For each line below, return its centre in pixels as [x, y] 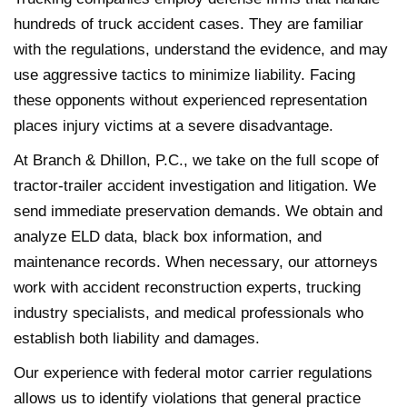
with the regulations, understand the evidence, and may [201, 49]
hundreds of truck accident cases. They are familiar [189, 24]
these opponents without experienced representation [190, 100]
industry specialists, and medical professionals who [189, 313]
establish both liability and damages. [137, 338]
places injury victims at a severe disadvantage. [174, 125]
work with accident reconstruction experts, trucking [187, 287]
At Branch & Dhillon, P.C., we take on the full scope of [196, 160]
